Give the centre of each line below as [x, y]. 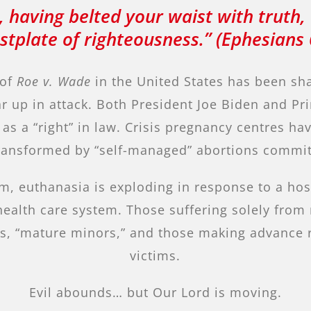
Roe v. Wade [54, 82]
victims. [155, 256]
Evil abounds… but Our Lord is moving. [155, 293]
